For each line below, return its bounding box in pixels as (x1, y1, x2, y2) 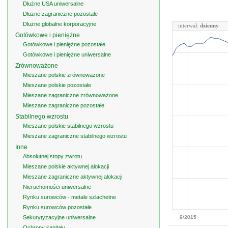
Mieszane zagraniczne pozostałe (23, 102, 104, 108)
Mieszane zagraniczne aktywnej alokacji (23, 174, 122, 180)
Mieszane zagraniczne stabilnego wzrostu (23, 133, 127, 139)
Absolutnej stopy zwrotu (23, 153, 82, 159)
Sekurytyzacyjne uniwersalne (23, 214, 96, 220)
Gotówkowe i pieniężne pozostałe (23, 41, 105, 47)
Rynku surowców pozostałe (23, 204, 92, 210)
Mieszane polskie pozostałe (23, 82, 91, 88)
